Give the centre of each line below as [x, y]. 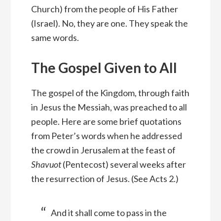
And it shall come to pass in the [109, 213]
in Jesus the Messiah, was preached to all [109, 107]
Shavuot [46, 165]
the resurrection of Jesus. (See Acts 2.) [105, 179]
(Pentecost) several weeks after [123, 165]
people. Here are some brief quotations [106, 122]
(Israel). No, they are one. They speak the [109, 23]
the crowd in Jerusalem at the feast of [103, 150]
